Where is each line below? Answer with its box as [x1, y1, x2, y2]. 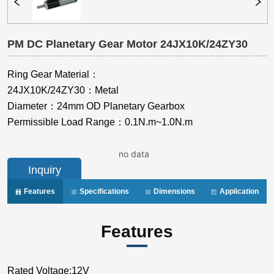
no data [119, 149, 150, 160]
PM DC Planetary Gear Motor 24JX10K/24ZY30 [7, 38, 248, 51]
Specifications [78, 187, 130, 196]
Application [218, 187, 259, 196]
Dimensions [152, 187, 196, 196]
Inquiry [28, 163, 61, 176]
